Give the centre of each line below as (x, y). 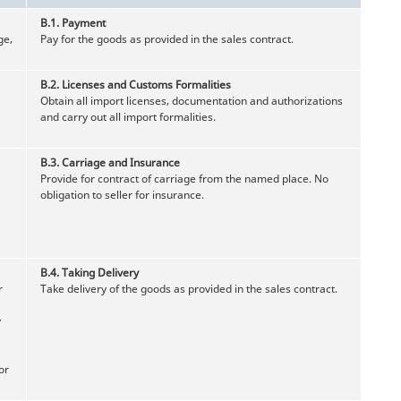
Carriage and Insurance (121, 162)
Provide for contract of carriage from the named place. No (184, 178)
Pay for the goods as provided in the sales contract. (167, 38)
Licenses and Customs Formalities (146, 84)
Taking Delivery (100, 272)
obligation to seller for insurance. (122, 194)
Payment (84, 22)
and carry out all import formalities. (128, 116)
